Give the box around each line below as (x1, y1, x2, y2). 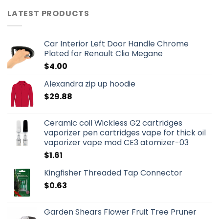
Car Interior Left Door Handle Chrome (44, 38, 189, 49)
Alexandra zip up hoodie (44, 78, 135, 89)
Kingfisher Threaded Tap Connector (44, 167, 182, 178)
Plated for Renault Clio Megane (44, 47, 163, 59)
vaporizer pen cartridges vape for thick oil (44, 127, 206, 138)
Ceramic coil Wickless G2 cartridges (44, 117, 182, 129)
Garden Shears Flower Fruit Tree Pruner (44, 206, 197, 218)
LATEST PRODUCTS (7, 8, 89, 20)
